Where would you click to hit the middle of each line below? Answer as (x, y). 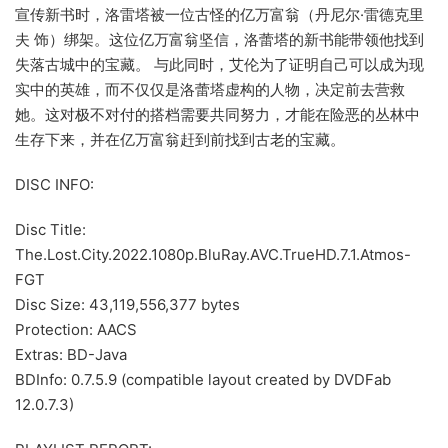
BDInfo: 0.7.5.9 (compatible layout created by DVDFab (203, 379)
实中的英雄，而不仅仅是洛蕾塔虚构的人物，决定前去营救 (210, 89)
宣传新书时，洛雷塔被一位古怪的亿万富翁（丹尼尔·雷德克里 (219, 14)
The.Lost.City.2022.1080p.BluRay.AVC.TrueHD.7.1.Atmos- (213, 254)
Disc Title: (50, 229)
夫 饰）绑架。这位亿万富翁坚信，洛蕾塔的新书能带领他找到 (219, 39)
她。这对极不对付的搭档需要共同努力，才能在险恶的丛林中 (217, 114)
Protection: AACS (76, 329)
